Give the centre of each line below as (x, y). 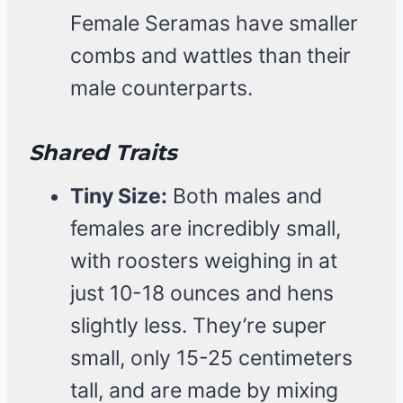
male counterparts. (161, 89)
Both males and (245, 197)
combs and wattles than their (210, 56)
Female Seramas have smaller (214, 24)
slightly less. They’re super (198, 326)
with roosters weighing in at (204, 261)
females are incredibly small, (206, 229)
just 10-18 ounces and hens (202, 294)
